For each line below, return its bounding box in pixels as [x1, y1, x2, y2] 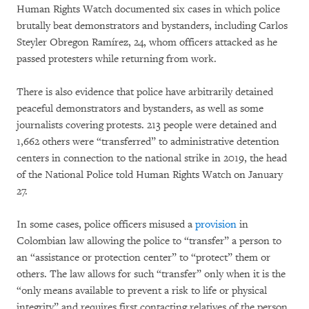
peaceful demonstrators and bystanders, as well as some [17, 101, 263, 115]
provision [195, 217, 237, 231]
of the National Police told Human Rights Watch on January [17, 168, 283, 181]
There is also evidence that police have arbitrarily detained [17, 85, 273, 99]
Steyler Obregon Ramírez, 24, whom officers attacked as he [17, 35, 277, 49]
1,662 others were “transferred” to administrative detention [17, 134, 279, 148]
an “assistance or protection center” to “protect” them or [17, 250, 270, 264]
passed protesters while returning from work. [17, 52, 217, 66]
